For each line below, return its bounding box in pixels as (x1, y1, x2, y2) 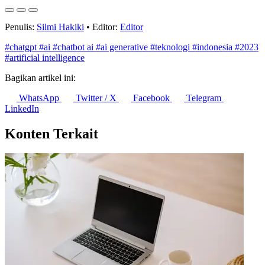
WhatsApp (17, 92, 62, 103)
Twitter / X (73, 92, 119, 103)
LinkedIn (5, 103, 39, 114)
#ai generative (96, 41, 150, 52)
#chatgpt (5, 41, 39, 52)
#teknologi (150, 41, 192, 52)
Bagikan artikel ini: (5, 72, 76, 83)
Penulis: (5, 21, 37, 32)
